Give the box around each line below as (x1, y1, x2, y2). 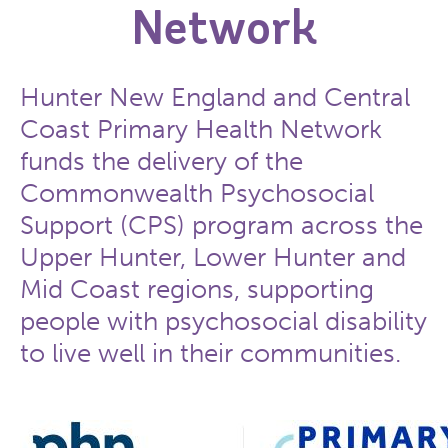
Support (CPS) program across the (20, 210, 423, 241)
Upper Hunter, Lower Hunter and (20, 242, 406, 273)
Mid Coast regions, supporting (20, 274, 374, 305)
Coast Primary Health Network (20, 114, 382, 145)
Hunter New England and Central (20, 82, 410, 113)
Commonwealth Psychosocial (20, 178, 374, 209)
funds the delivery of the (20, 146, 303, 177)
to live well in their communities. (20, 338, 401, 369)
